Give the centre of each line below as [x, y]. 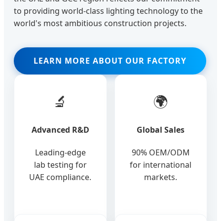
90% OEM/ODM [161, 153]
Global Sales [161, 130]
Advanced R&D [60, 130]
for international [161, 165]
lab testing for [60, 165]
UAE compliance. [60, 177]
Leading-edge [60, 153]
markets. [161, 177]
